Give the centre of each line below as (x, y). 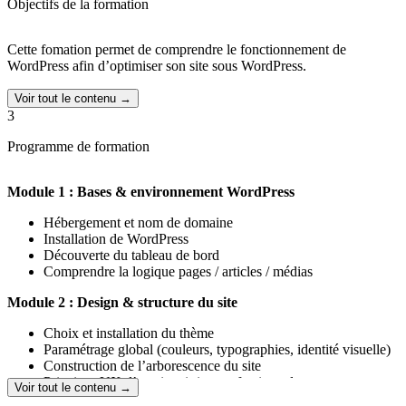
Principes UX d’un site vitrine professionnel (169, 382)
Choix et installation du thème (129, 333)
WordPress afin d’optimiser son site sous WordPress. (157, 66)
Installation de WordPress (116, 239)
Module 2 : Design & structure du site (122, 303)
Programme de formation (78, 147)
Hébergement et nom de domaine (138, 223)
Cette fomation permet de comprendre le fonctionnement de (177, 50)
